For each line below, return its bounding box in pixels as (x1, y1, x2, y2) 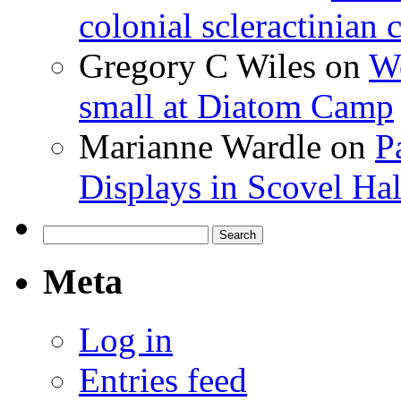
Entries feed (79, 361, 247, 399)
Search (42, 224, 81, 240)
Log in (79, 320, 173, 359)
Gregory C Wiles (79, 46, 316, 85)
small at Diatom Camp (79, 86, 394, 125)
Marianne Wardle (79, 126, 321, 166)
